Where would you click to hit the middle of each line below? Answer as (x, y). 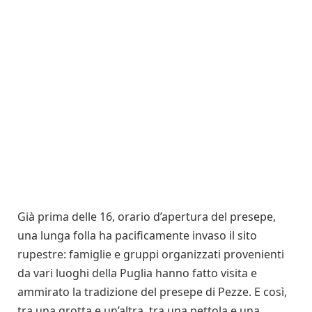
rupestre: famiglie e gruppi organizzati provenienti (151, 254)
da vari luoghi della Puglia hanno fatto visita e (137, 273)
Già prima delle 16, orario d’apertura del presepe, (147, 216)
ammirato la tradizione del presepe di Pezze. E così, (152, 291)
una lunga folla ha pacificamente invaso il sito (137, 235)
